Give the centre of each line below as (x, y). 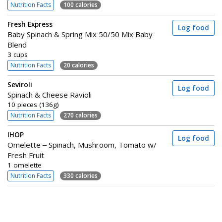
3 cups (18, 55)
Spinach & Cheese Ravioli (50, 95)
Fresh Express (30, 24)
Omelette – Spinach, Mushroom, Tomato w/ (82, 145)
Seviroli (20, 85)
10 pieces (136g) (33, 105)
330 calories (81, 175)
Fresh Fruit (26, 155)
